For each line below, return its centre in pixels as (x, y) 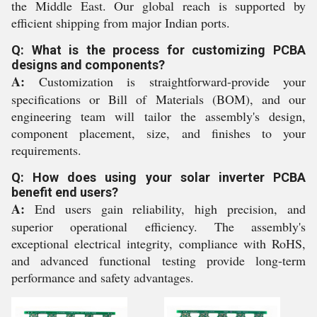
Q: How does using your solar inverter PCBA (158, 177)
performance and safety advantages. (103, 277)
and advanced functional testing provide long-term (158, 260)
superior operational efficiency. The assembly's (158, 226)
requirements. (46, 150)
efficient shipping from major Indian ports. (121, 23)
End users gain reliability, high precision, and (165, 209)
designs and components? (88, 65)
